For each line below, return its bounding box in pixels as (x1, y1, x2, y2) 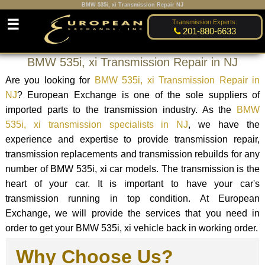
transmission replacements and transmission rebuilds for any (5, 148, 260, 159)
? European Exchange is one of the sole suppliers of (17, 89, 260, 100)
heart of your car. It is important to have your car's (5, 178, 260, 189)
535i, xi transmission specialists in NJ (5, 119, 189, 130)
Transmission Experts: (172, 18, 238, 26)
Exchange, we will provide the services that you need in (5, 208, 260, 218)
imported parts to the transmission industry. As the (5, 104, 237, 115)
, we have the (188, 119, 260, 130)
